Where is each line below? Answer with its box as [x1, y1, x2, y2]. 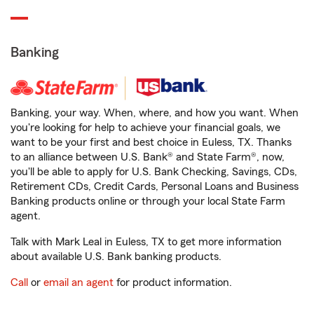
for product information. [114, 277, 232, 288]
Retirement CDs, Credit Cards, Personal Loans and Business [11, 181, 299, 192]
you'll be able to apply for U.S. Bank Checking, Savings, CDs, [11, 166, 297, 177]
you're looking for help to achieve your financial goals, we [11, 122, 280, 133]
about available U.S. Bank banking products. [11, 251, 221, 262]
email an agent [43, 277, 114, 288]
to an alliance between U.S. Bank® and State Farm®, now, [11, 151, 285, 163]
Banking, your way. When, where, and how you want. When [11, 107, 299, 118]
